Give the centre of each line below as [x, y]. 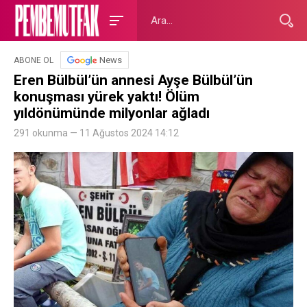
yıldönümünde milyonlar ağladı [112, 113]
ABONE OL [34, 60]
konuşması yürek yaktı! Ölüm [107, 97]
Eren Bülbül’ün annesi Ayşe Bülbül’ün [133, 80]
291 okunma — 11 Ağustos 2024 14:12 [96, 133]
